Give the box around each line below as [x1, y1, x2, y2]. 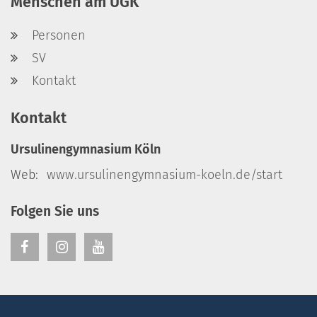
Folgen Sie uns [11, 203, 99, 220]
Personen [32, 28, 86, 44]
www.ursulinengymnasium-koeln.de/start [47, 167, 282, 183]
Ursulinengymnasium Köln [11, 142, 161, 158]
